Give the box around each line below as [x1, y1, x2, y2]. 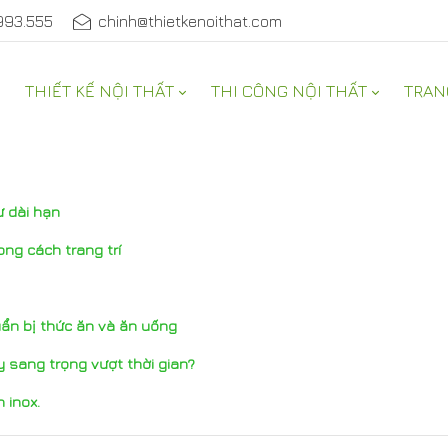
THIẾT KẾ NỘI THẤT [25, 81, 174, 101]
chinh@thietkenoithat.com [98, 12, 283, 30]
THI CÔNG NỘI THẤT [211, 81, 367, 101]
